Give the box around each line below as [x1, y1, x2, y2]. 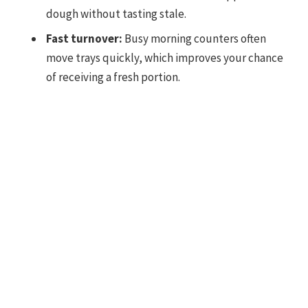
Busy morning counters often [122, 31, 266, 47]
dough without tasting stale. [46, 6, 186, 22]
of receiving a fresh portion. [46, 69, 180, 85]
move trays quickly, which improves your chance [46, 50, 283, 66]
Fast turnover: [46, 31, 122, 47]
